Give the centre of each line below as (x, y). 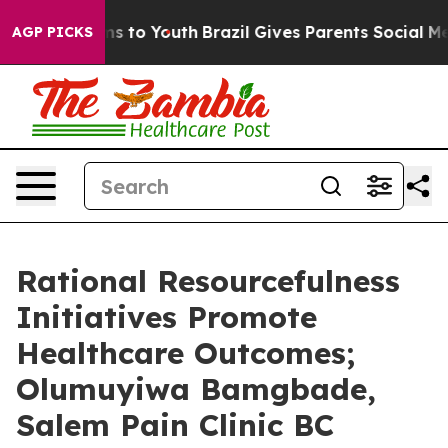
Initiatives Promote (166, 317)
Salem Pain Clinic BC (175, 425)
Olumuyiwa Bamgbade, (196, 389)
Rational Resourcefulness (208, 281)
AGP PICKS (52, 32)
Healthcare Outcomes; (185, 353)
